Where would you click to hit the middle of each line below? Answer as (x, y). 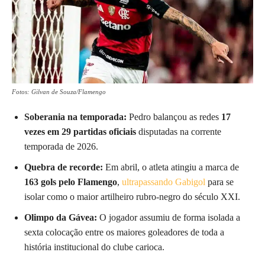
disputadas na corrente (179, 131)
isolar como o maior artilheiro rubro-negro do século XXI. (132, 196)
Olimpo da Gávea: (61, 217)
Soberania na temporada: (75, 117)
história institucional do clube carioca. (94, 247)
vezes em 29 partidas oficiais (80, 131)
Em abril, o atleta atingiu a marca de (171, 167)
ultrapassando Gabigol (164, 182)
